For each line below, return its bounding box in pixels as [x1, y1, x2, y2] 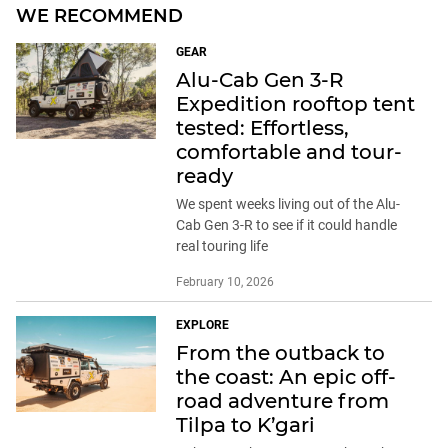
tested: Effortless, [176, 115, 349, 140]
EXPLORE [176, 317, 229, 332]
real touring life [176, 237, 268, 254]
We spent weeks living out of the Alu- [176, 195, 400, 212]
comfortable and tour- [176, 139, 402, 164]
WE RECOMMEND [16, 4, 183, 27]
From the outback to [176, 340, 385, 365]
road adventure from [176, 388, 389, 413]
